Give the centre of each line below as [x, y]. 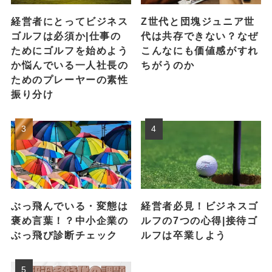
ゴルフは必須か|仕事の [66, 36]
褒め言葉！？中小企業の [70, 220]
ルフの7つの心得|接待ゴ [199, 220]
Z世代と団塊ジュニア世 [198, 22]
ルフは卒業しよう [184, 235]
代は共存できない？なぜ [200, 36]
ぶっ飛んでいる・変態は [70, 206]
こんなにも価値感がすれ [200, 51]
